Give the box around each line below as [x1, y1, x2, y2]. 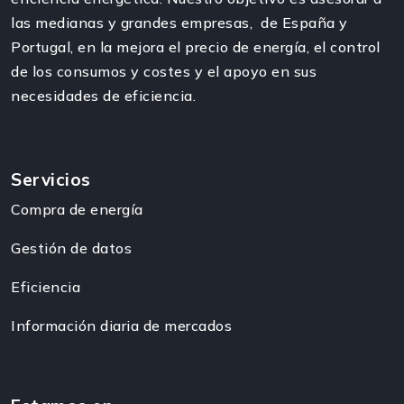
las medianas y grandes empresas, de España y [11, 14, 348, 32]
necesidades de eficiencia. [11, 87, 196, 106]
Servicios [11, 169, 91, 191]
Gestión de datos [11, 239, 132, 258]
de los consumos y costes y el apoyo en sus [11, 62, 317, 81]
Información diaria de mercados [11, 317, 232, 335]
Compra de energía [11, 200, 143, 219]
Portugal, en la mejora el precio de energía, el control [11, 38, 381, 57]
